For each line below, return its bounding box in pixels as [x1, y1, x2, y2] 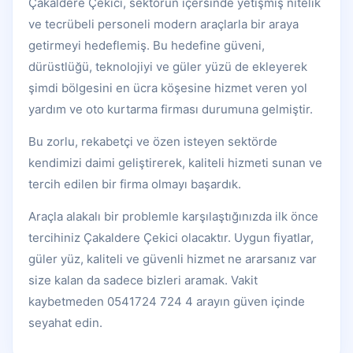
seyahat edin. [28, 315, 102, 331]
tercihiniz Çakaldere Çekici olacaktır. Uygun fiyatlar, [28, 230, 314, 246]
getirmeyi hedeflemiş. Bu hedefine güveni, [28, 38, 265, 54]
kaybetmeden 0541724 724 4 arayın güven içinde [28, 294, 305, 310]
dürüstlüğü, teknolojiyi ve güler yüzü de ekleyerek [28, 59, 307, 75]
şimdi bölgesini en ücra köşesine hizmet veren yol [28, 80, 307, 96]
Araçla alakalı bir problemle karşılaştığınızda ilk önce [28, 209, 318, 225]
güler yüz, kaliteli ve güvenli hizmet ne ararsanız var [28, 251, 317, 267]
